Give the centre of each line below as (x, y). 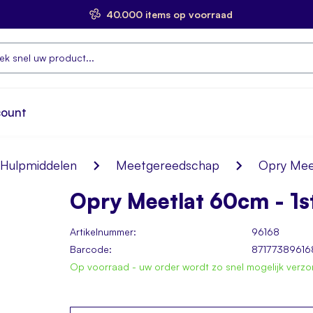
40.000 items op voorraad (169, 14)
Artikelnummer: (103, 231)
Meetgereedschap (168, 165)
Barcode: (91, 249)
